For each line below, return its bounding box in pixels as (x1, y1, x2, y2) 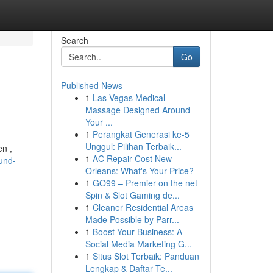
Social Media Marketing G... (85, 238, 192, 250)
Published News (60, 79, 122, 91)
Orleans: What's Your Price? (85, 165, 194, 177)
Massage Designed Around (85, 104, 190, 116)
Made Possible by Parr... (85, 213, 179, 225)
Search (60, 34, 88, 46)
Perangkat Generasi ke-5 (92, 128, 190, 140)
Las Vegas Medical (92, 91, 165, 104)
